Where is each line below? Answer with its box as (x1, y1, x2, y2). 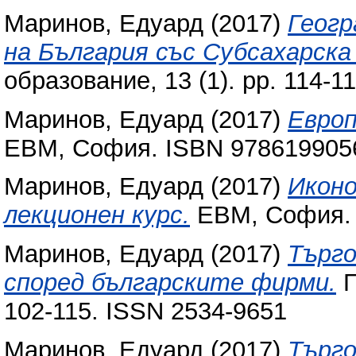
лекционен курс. (4, 201, 190, 230)
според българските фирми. (4, 269, 336, 297)
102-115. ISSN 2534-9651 (4, 297, 287, 326)
